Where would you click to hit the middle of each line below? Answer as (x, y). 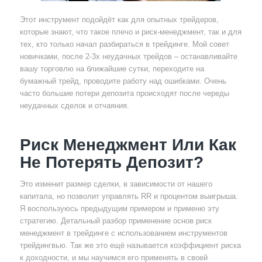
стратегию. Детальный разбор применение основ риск (116, 220)
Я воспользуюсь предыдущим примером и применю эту (119, 208)
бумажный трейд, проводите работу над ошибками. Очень (123, 81)
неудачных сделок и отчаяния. (74, 105)
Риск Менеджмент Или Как (128, 144)
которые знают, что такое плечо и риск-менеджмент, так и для (130, 32)
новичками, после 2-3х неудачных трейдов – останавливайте (128, 56)
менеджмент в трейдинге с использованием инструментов (123, 233)
